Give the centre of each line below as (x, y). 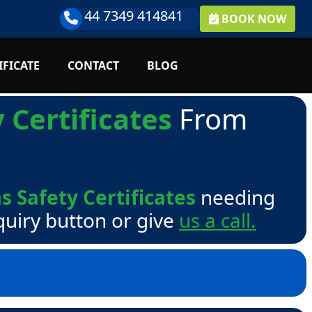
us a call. (218, 220)
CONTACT (94, 65)
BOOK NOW (254, 19)
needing (235, 197)
